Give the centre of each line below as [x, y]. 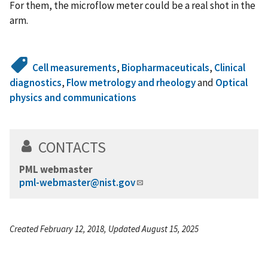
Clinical [230, 67]
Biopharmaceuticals [166, 67]
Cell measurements [75, 67]
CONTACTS [72, 147]
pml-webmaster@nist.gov [77, 182]
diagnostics [36, 82]
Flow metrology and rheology [131, 82]
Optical [232, 82]
